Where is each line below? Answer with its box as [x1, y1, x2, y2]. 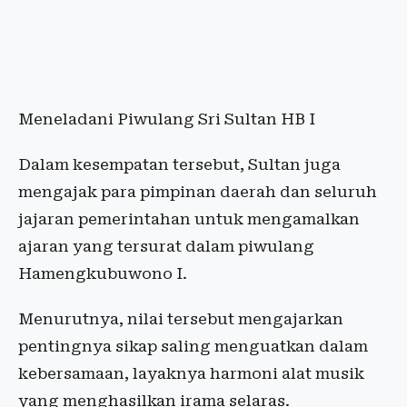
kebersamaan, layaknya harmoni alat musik [18, 364, 364, 383]
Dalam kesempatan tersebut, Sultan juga [18, 155, 341, 174]
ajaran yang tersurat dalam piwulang [18, 237, 314, 256]
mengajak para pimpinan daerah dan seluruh [18, 183, 377, 202]
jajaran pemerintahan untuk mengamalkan [18, 210, 360, 229]
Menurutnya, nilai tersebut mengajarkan [18, 310, 343, 329]
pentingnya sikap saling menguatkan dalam [18, 337, 368, 356]
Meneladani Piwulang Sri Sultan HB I [18, 110, 315, 129]
